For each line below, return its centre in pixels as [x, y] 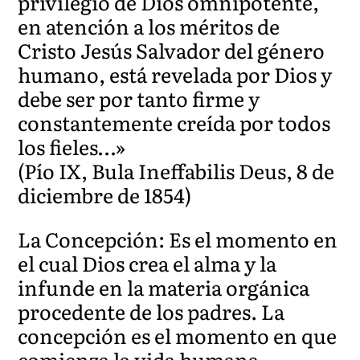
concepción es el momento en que [178, 335]
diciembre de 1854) [105, 194]
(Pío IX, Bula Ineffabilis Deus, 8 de [176, 170]
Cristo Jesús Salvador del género [172, 50]
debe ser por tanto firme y [139, 98]
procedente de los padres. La [151, 311]
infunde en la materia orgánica [164, 287]
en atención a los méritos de [149, 26]
